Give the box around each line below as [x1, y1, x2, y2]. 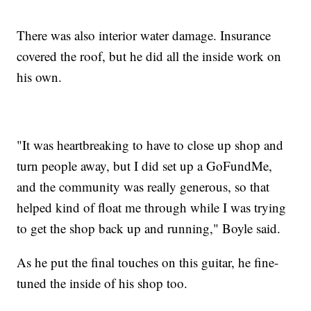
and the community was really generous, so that [17, 177, 270, 195]
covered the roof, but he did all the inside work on [17, 47, 282, 65]
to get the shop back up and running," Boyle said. [17, 219, 281, 237]
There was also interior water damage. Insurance [17, 26, 271, 44]
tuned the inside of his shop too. [17, 274, 188, 292]
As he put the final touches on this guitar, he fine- [17, 253, 279, 271]
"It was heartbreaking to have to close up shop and [17, 135, 284, 153]
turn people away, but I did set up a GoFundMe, [17, 156, 273, 174]
